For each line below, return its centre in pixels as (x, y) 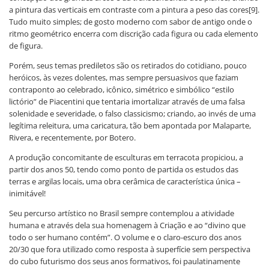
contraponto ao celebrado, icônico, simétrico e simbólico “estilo (122, 89)
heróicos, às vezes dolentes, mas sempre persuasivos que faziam (124, 77)
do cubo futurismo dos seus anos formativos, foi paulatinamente (125, 261)
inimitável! (27, 193)
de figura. (26, 45)
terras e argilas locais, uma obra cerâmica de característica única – (125, 181)
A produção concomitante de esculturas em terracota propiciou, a (126, 157)
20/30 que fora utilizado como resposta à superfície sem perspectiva (130, 249)
